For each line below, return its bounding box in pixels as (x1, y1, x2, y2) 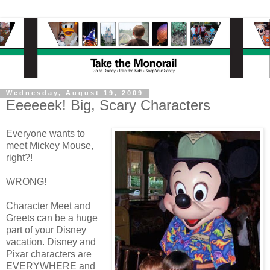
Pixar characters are (6, 249, 92, 260)
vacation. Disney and (6, 237, 96, 248)
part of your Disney (6, 225, 86, 236)
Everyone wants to (6, 128, 85, 139)
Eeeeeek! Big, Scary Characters (6, 96, 210, 113)
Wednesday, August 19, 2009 (6, 89, 143, 97)
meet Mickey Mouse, (6, 140, 93, 151)
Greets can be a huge (6, 213, 98, 224)
